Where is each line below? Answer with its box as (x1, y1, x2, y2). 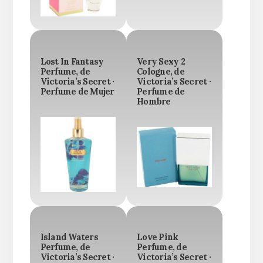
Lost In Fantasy (40, 56, 104, 67)
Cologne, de (137, 66, 184, 77)
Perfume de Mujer (40, 86, 114, 97)
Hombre (137, 96, 171, 107)
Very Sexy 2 (137, 56, 185, 67)
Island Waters (40, 232, 98, 243)
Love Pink (137, 232, 178, 243)
